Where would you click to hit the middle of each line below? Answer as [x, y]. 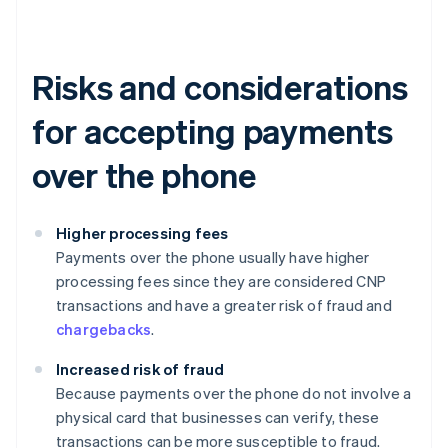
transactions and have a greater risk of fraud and [224, 304]
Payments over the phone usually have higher [213, 256]
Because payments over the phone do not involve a [234, 392]
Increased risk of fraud [140, 368]
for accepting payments [212, 130]
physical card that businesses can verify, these [218, 416]
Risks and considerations [220, 86]
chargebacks [104, 328]
